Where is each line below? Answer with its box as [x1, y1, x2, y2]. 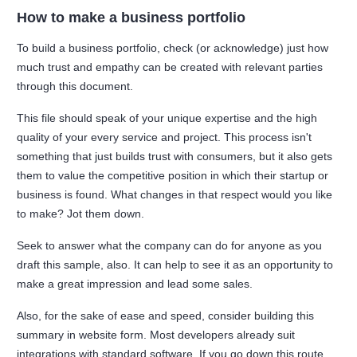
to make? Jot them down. [17, 207, 151, 221]
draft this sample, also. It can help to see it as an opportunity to [17, 258, 334, 272]
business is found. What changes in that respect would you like [17, 188, 333, 202]
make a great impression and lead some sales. [17, 277, 257, 291]
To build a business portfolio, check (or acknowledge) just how [17, 41, 329, 55]
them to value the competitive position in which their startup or [17, 169, 329, 182]
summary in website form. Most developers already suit [17, 328, 296, 342]
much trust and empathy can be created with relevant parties [17, 61, 324, 74]
